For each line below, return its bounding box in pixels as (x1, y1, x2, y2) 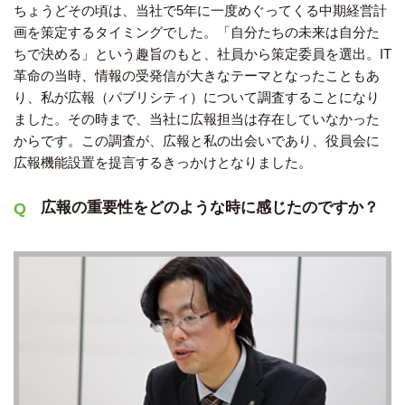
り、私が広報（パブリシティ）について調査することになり (14, 89, 380, 106)
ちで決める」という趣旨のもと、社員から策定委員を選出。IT (14, 46, 391, 62)
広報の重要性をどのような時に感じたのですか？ (41, 199, 380, 217)
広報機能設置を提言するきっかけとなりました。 (14, 155, 312, 171)
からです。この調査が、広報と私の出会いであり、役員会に (14, 133, 380, 149)
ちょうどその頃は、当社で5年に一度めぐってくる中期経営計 (14, 3, 387, 19)
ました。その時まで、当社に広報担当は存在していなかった (14, 111, 380, 127)
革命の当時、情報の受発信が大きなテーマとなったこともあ (14, 68, 380, 84)
